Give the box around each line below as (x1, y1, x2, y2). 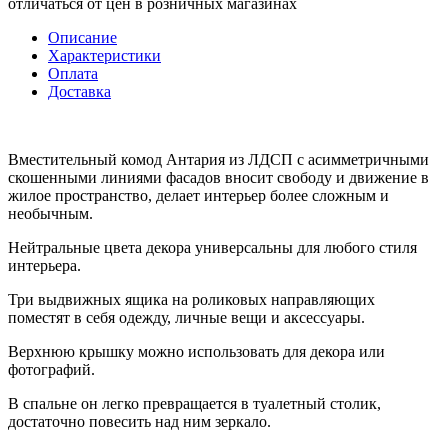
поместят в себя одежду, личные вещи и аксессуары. (8, 308, 365, 326)
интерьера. (8, 256, 81, 274)
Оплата (48, 64, 98, 82)
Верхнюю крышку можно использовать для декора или (8, 342, 385, 360)
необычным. (8, 204, 93, 222)
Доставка (48, 82, 111, 100)
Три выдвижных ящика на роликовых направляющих (8, 290, 375, 308)
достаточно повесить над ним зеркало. (8, 412, 271, 430)
